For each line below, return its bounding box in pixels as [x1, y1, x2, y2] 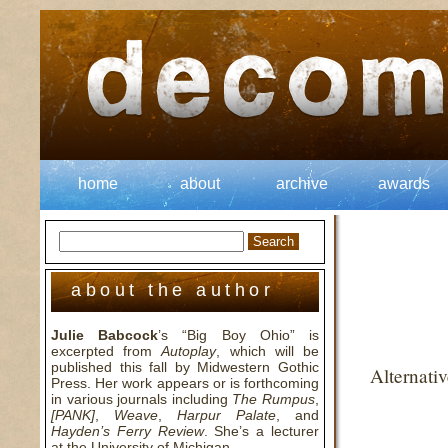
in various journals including [51, 391, 233, 407]
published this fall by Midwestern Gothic [51, 359, 319, 375]
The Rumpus [232, 391, 316, 407]
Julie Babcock [51, 327, 159, 343]
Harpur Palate [177, 407, 276, 423]
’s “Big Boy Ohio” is [158, 327, 320, 343]
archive [276, 175, 328, 192]
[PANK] [51, 407, 95, 423]
